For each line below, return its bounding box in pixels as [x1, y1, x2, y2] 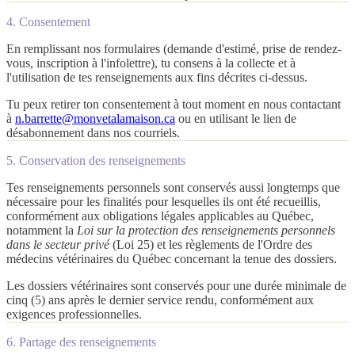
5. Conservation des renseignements [6, 153, 185, 167]
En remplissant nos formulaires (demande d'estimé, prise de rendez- [6, 41, 342, 55]
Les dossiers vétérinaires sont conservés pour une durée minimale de [6, 278, 346, 292]
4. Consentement [6, 14, 90, 29]
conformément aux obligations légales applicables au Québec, [6, 208, 314, 223]
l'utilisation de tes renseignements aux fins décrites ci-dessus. [6, 70, 307, 84]
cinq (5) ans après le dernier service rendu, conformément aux [6, 292, 314, 307]
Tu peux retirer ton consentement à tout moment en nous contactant [6, 97, 341, 111]
